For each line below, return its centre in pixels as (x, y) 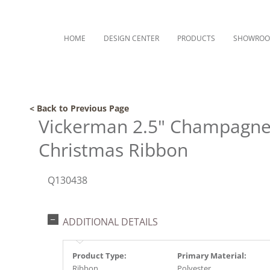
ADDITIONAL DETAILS (110, 222)
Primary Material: (212, 256)
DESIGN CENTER (131, 38)
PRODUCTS (196, 38)
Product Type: (99, 256)
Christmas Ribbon (113, 150)
